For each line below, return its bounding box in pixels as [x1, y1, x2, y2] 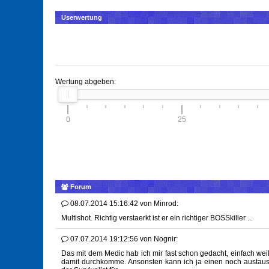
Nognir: [154, 235, 178, 244]
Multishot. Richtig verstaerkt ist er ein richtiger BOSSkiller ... [61, 214, 253, 223]
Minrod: [154, 199, 178, 208]
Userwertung [61, 14, 102, 22]
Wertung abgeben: [55, 77, 116, 86]
